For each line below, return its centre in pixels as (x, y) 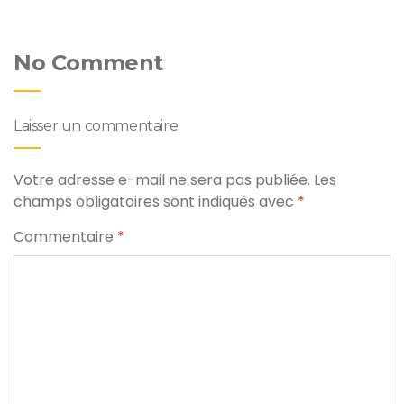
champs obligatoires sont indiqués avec (156, 202)
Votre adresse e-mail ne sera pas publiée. (162, 180)
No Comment (88, 63)
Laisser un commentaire (96, 126)
